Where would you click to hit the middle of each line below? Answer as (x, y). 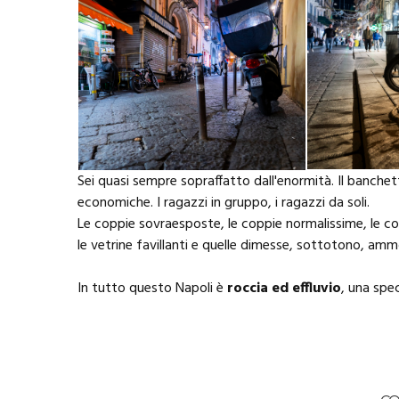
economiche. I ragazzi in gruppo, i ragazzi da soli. (224, 204)
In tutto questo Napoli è (152, 289)
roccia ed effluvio (284, 289)
